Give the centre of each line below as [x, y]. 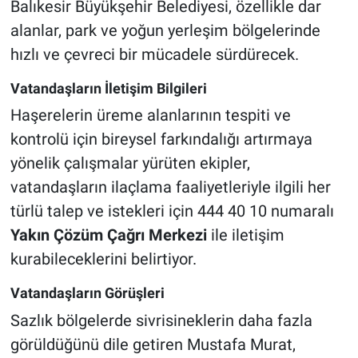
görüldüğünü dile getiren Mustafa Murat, [153, 344]
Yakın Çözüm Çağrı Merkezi [108, 235]
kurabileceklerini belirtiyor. [103, 259]
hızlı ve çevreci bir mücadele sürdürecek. [154, 54]
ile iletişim [245, 235]
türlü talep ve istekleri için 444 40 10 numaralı [172, 211]
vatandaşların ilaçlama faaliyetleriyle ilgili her [170, 187]
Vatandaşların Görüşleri [87, 293]
